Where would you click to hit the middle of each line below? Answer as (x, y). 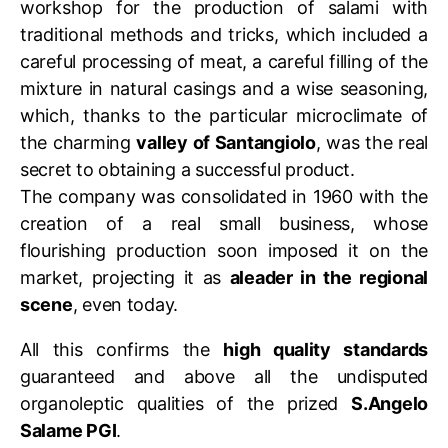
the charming (78, 142)
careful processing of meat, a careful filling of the (224, 61)
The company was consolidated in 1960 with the (224, 196)
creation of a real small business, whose (224, 223)
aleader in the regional (328, 277)
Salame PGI (68, 430)
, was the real (371, 142)
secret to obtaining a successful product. (187, 169)
